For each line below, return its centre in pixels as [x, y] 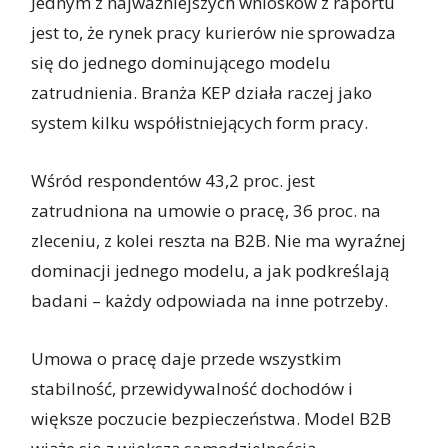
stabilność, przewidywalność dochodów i [192, 389]
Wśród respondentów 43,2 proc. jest [173, 181]
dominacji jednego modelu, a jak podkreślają [210, 271]
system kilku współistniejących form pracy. [200, 123]
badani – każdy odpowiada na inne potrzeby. [210, 301]
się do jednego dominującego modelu [181, 63]
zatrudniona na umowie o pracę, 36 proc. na [206, 211]
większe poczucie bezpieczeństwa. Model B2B [211, 419]
